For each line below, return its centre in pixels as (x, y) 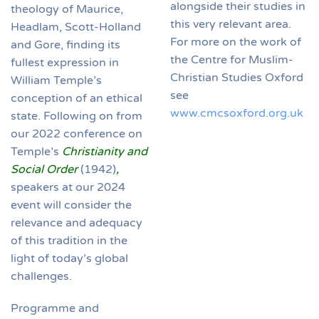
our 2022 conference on (77, 134)
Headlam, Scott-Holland (76, 27)
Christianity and (105, 152)
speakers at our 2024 (68, 188)
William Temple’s (56, 81)
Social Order (46, 170)
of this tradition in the (69, 241)
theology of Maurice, (67, 10)
